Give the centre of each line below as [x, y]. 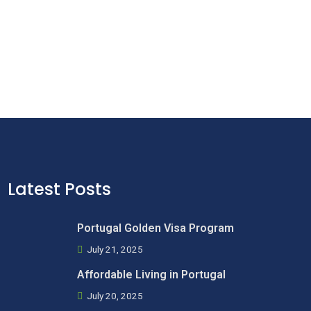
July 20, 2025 [114, 296]
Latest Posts [59, 189]
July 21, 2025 [114, 249]
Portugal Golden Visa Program [155, 228]
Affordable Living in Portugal [151, 275]
